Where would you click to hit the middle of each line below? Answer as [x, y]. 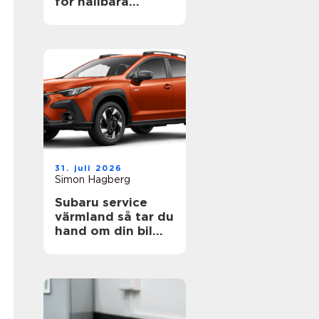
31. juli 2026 [89, 168]
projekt [78, 16]
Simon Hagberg [93, 179]
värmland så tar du [86, 216]
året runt [83, 245]
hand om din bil [104, 231]
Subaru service [101, 202]
